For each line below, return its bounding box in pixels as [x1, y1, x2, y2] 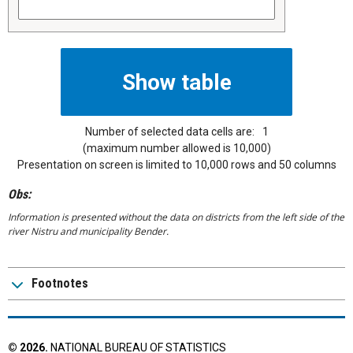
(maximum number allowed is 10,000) [82, 142, 271, 155]
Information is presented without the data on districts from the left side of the [8, 210, 344, 225]
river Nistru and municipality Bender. [8, 225, 169, 239]
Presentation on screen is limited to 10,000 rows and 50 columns [17, 158, 336, 172]
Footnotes [32, 276, 88, 292]
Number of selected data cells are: [84, 125, 255, 139]
